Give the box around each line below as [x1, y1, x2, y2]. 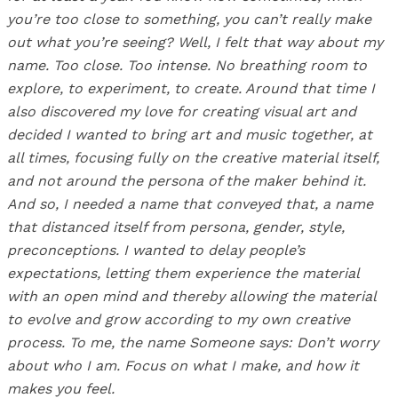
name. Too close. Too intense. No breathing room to [7, 57, 367, 75]
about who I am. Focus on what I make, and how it [7, 357, 359, 375]
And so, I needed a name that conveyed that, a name [7, 195, 373, 213]
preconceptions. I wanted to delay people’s [7, 242, 305, 259]
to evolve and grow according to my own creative [7, 311, 350, 329]
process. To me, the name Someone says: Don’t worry [7, 334, 378, 352]
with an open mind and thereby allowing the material [7, 288, 376, 306]
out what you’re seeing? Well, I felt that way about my [7, 34, 383, 52]
